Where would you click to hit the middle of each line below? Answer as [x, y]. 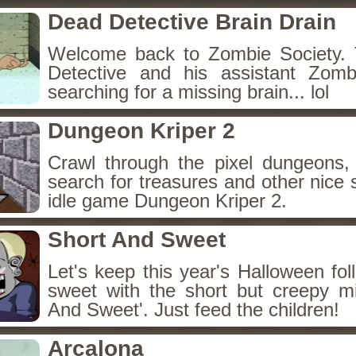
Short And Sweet [137, 240]
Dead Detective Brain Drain [192, 22]
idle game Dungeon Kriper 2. [167, 201]
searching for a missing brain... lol [188, 92]
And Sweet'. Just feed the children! [193, 310]
